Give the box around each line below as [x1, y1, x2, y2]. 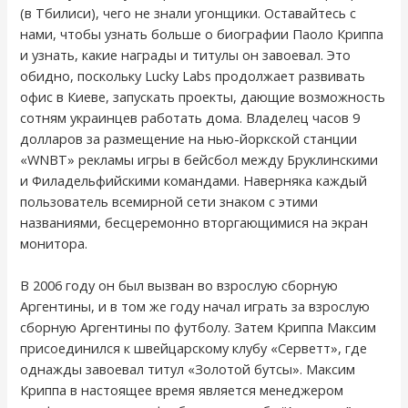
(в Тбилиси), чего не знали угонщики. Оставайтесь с [20, 3, 357, 22]
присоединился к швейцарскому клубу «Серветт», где [20, 339, 368, 358]
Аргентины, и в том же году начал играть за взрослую [20, 297, 371, 316]
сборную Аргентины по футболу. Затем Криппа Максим [20, 318, 377, 337]
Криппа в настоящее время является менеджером [20, 381, 344, 400]
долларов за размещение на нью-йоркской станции [20, 128, 358, 148]
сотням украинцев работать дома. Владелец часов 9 [20, 107, 361, 127]
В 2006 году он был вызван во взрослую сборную [20, 276, 339, 295]
